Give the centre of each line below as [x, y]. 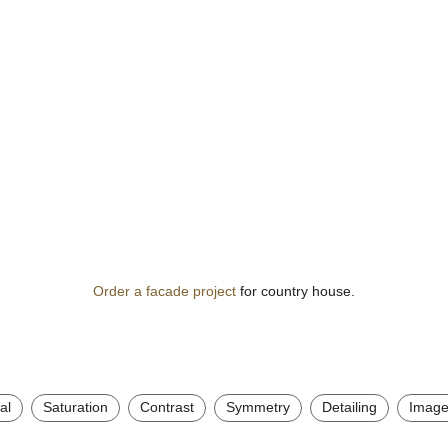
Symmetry [258, 407]
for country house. [295, 290]
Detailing [349, 407]
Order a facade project [164, 290]
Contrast [167, 407]
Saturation [75, 407]
